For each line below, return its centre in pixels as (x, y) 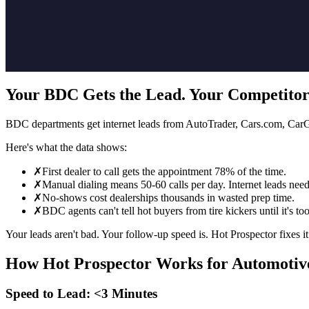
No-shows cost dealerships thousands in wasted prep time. (168, 197)
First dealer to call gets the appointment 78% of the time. (164, 171)
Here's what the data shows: (66, 147)
